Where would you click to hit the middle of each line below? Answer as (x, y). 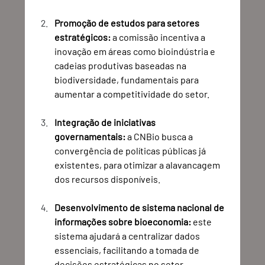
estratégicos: (83, 37)
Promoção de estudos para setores (128, 23)
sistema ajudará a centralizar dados (128, 236)
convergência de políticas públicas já (131, 151)
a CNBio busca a (160, 136)
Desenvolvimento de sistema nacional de (140, 207)
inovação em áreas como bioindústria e (136, 51)
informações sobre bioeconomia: (123, 222)
